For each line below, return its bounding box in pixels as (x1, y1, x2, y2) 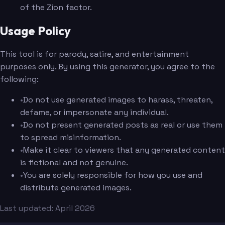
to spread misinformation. (20, 132, 121, 143)
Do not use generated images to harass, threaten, (23, 94, 212, 105)
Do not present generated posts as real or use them (23, 120, 222, 131)
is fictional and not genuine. (20, 157, 128, 168)
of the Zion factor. (20, 2, 92, 13)
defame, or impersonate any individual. (20, 107, 169, 118)
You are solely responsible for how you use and (23, 170, 202, 181)
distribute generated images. (20, 182, 132, 193)
